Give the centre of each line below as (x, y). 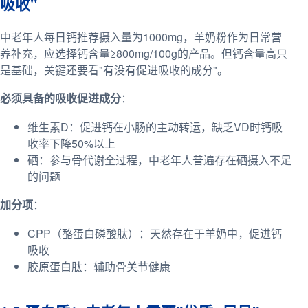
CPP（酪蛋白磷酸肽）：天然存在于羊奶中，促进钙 (155, 234)
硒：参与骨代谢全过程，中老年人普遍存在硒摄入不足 (159, 159)
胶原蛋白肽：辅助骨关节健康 (99, 267)
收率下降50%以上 (71, 143)
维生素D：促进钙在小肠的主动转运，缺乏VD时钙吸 (155, 126)
